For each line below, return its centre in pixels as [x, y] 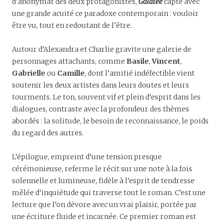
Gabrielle [29, 73]
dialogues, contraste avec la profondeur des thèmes [101, 109]
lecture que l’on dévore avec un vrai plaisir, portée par [105, 205]
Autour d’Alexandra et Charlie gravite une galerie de [102, 50]
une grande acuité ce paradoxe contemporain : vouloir [105, 14]
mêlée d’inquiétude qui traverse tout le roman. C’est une [109, 193]
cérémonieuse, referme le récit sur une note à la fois [102, 169]
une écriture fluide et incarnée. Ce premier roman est [104, 217]
